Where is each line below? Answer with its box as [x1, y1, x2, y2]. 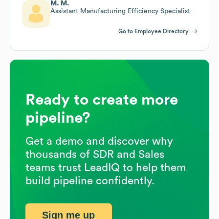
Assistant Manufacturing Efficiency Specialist [50, 7, 190, 15]
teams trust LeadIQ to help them [25, 162, 186, 173]
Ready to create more [25, 91, 178, 108]
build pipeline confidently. [25, 175, 154, 186]
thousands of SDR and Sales [25, 149, 164, 160]
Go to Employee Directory [118, 28, 189, 34]
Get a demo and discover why [25, 135, 173, 147]
